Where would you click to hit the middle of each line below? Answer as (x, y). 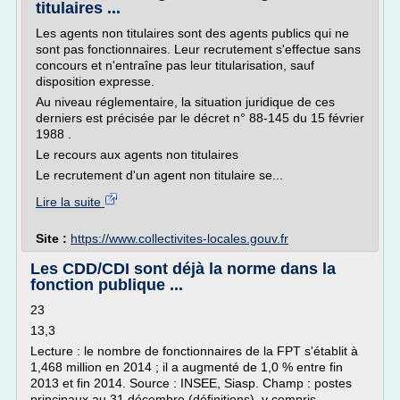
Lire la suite (70, 202)
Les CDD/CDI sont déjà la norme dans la (183, 269)
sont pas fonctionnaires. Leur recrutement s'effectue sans (198, 49)
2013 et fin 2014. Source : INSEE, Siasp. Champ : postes (191, 383)
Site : (53, 238)
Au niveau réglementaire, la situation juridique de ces (185, 102)
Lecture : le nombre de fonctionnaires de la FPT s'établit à (194, 351)
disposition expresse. (95, 81)
